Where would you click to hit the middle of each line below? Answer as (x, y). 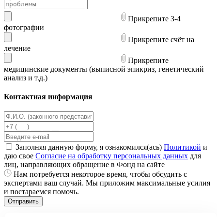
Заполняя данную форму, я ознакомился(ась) (90, 147)
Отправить (23, 201)
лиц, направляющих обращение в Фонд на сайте (84, 165)
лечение (17, 48)
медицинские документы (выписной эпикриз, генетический (104, 69)
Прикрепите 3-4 (154, 18)
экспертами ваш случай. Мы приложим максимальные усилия (107, 183)
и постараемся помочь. (41, 192)
